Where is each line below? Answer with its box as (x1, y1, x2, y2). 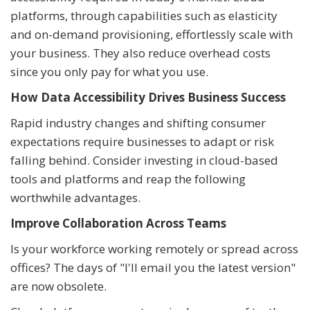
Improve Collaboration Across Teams (10, 215, 226, 232)
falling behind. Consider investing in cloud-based (10, 152, 278, 169)
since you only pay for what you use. (10, 64, 208, 80)
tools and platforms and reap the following (10, 171, 246, 188)
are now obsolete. (10, 278, 107, 295)
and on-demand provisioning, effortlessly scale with (10, 26, 293, 43)
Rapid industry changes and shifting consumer (10, 115, 266, 131)
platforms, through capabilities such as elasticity (10, 8, 277, 24)
